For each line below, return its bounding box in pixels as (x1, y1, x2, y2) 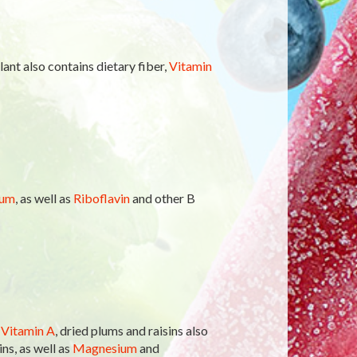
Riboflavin (73, 190, 130, 206)
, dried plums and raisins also (54, 323, 208, 338)
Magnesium (72, 340, 137, 355)
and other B (129, 190, 195, 206)
